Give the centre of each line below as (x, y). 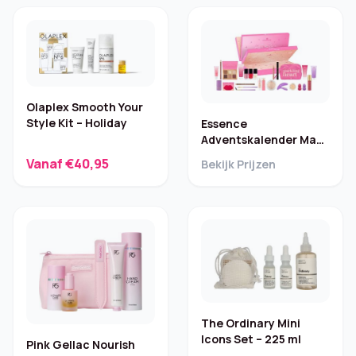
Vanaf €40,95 (68, 164)
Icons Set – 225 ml (251, 339)
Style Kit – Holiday (77, 123)
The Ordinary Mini (251, 323)
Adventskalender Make (265, 140)
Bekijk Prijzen (238, 164)
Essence (224, 124)
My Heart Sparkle (249, 156)
